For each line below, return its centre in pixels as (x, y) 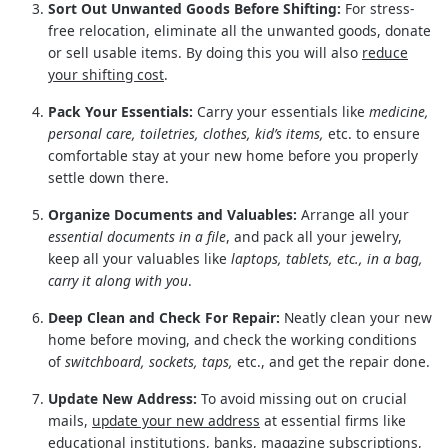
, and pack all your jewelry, (314, 236)
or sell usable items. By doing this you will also (205, 52)
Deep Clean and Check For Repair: (164, 317)
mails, (70, 420)
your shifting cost (106, 74)
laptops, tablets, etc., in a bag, (327, 258)
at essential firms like (333, 420)
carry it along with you (118, 280)
